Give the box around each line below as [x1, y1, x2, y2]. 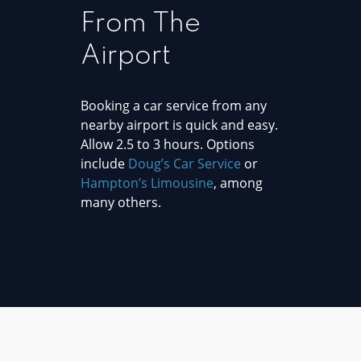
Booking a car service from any [81, 96, 267, 114]
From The [81, 10, 201, 38]
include [81, 154, 128, 172]
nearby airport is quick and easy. [81, 115, 278, 134]
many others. [81, 193, 161, 211]
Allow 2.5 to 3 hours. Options [81, 135, 255, 153]
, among [214, 173, 263, 192]
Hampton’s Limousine [81, 173, 214, 192]
